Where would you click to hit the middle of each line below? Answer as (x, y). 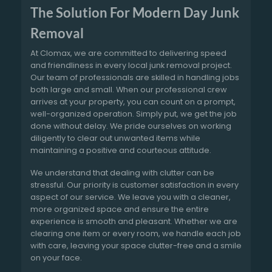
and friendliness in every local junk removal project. (131, 66)
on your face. (56, 258)
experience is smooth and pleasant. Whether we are (134, 222)
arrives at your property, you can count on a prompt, (133, 102)
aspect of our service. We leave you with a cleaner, (131, 197)
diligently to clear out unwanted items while (115, 138)
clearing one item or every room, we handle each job (136, 234)
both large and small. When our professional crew (129, 90)
